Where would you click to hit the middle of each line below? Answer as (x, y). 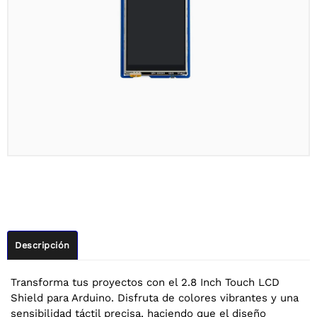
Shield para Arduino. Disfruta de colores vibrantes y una (155, 298)
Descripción (42, 245)
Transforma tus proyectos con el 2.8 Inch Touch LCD (145, 282)
